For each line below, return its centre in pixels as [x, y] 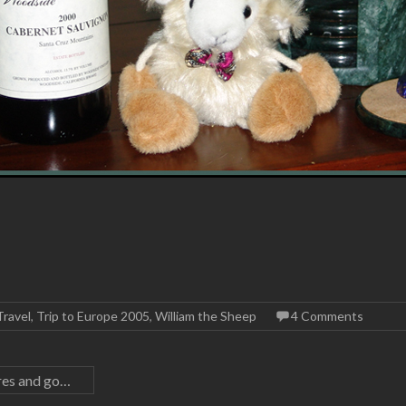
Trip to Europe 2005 [93, 316]
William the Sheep [206, 316]
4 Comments [327, 316]
